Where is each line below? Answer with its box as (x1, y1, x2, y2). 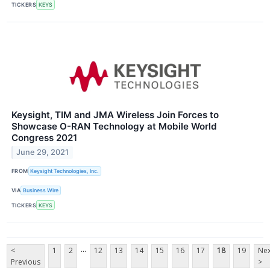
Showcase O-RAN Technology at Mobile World (11, 120, 217, 132)
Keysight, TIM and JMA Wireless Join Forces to (11, 108, 219, 121)
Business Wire (23, 187, 59, 194)
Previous (11, 257, 40, 268)
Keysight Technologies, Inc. (30, 168, 99, 175)
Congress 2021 (11, 131, 77, 143)
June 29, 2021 (16, 148, 69, 157)
